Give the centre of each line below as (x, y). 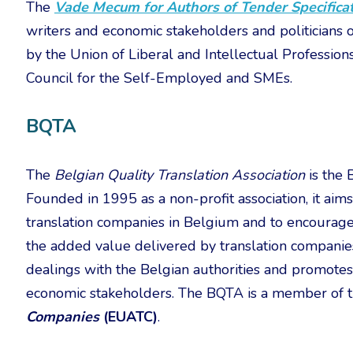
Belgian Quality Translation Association (180, 175)
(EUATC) (130, 317)
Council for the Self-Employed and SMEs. (159, 78)
